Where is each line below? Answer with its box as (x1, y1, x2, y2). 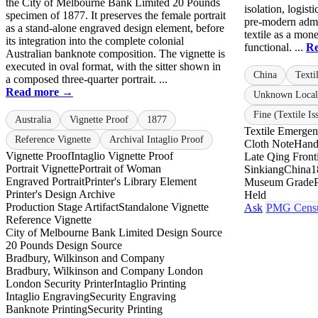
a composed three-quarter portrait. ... (6, 72, 168, 85)
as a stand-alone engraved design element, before (6, 21, 224, 34)
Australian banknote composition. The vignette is (6, 47, 225, 60)
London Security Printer (6, 277, 114, 290)
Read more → (6, 85, 73, 98)
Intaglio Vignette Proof (71, 149, 173, 162)
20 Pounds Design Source (6, 238, 122, 251)
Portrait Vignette (6, 162, 79, 175)
